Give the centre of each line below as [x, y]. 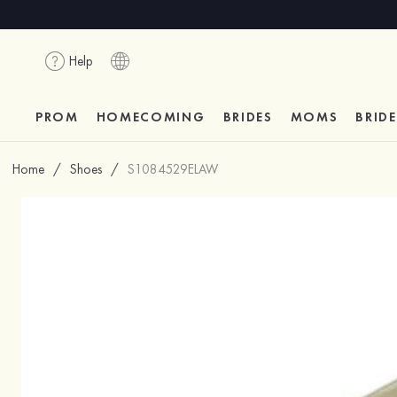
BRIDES [248, 117]
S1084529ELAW [173, 169]
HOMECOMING [151, 117]
